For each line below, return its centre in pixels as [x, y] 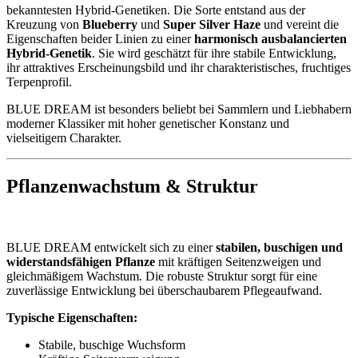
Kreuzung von [44, 25]
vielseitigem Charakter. [64, 138]
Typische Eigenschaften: [72, 318]
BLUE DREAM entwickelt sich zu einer [111, 248]
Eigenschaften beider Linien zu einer [100, 39]
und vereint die [300, 25]
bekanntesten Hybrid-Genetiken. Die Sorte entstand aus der [156, 10]
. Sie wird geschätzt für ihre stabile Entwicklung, [214, 54]
